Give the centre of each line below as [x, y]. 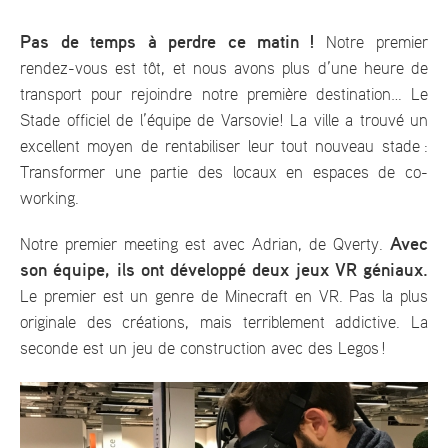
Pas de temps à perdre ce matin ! [167, 42]
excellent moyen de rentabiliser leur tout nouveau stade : [224, 146]
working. [49, 198]
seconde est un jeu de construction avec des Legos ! [203, 348]
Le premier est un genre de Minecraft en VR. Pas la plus [224, 296]
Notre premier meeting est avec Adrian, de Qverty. [205, 244]
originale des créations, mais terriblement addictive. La [224, 322]
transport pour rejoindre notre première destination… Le [224, 94]
